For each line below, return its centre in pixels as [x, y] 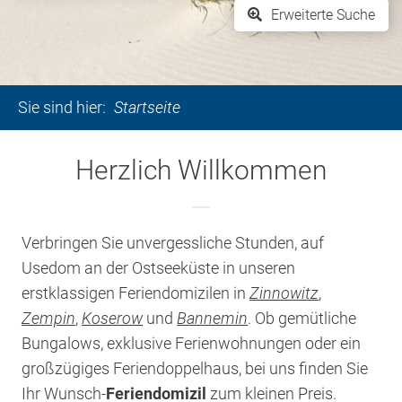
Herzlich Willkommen [201, 170]
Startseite [147, 107]
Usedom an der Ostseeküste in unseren [159, 268]
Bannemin [213, 318]
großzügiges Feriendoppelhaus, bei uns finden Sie [195, 368]
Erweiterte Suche [323, 15]
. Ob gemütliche [302, 318]
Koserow [113, 318]
